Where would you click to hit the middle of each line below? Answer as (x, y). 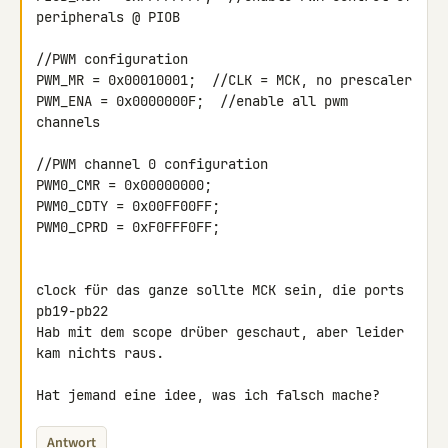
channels (68, 122)
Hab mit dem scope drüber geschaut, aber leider (220, 332)
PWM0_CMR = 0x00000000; (124, 185)
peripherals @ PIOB (108, 17)
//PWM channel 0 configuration (152, 164)
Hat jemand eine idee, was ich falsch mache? (208, 395)
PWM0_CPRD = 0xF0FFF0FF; (128, 227)
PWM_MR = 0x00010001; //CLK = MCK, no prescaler (224, 80)
